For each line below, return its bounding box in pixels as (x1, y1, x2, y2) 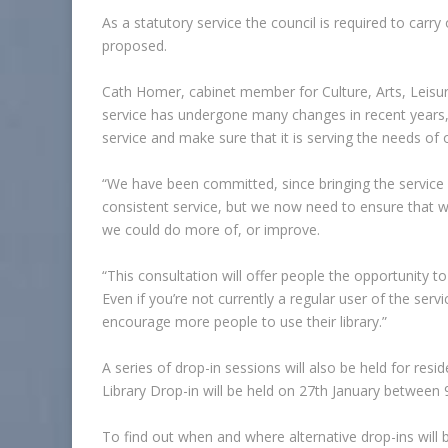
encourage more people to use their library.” (102, 312, 387, 331)
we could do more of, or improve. (102, 220, 320, 239)
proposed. (102, 36, 167, 55)
